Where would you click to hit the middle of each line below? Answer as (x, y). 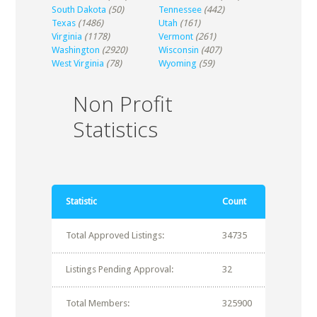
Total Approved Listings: (115, 235)
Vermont (175, 36)
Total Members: (97, 303)
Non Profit (122, 104)
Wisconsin (178, 50)
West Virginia (77, 63)
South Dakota (79, 10)
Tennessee (180, 10)
